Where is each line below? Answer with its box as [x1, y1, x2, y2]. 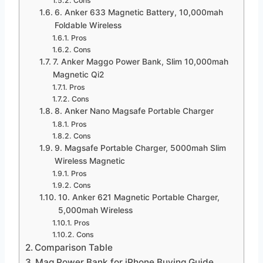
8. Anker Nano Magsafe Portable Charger [54, 106, 214, 116]
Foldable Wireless [54, 20, 122, 30]
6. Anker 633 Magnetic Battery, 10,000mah [54, 7, 223, 17]
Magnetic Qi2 [52, 69, 104, 79]
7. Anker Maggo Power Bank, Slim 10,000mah [52, 56, 228, 66]
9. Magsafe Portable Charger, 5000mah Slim [54, 143, 226, 153]
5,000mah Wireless [58, 205, 133, 215]
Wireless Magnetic [54, 156, 125, 166]
